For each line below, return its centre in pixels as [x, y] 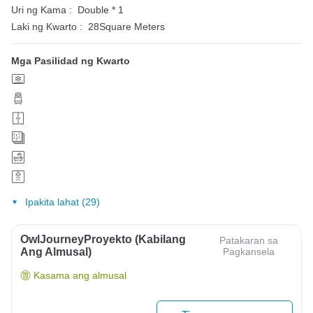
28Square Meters [126, 26]
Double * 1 [101, 9]
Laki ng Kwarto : [47, 26]
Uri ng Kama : [42, 9]
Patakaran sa [249, 241]
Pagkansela [249, 252]
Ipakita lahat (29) [62, 202]
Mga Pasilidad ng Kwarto [71, 60]
